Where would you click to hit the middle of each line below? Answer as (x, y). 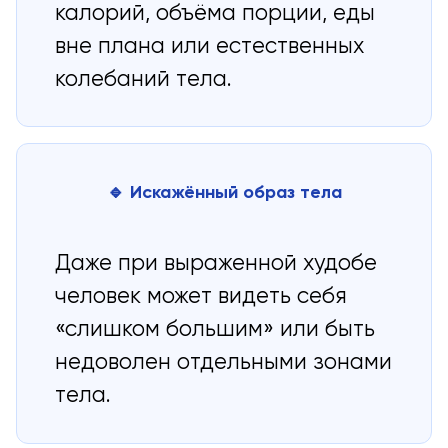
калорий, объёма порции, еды (215, 13)
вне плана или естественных (210, 46)
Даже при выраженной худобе (216, 264)
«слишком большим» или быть (215, 330)
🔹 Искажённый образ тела (224, 192)
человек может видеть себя (201, 297)
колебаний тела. (144, 79)
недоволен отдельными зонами (224, 363)
